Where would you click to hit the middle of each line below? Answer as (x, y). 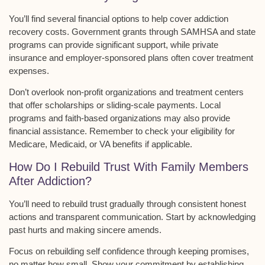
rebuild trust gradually (103, 203)
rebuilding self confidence (96, 251)
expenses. (29, 70)
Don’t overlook (38, 92)
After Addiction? (50, 181)
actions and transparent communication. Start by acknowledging (132, 216)
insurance (28, 57)
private (205, 44)
